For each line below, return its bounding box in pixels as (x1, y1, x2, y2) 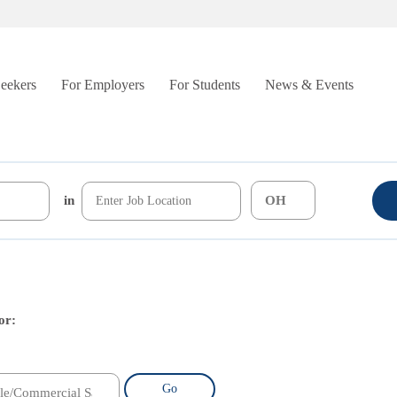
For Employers (61, 77, 144, 92)
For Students (169, 77, 240, 92)
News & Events (265, 77, 354, 92)
